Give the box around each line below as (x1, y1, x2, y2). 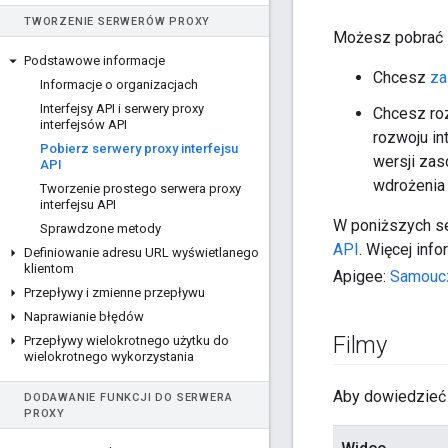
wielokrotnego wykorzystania (24, 349, 194, 364)
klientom (24, 261, 74, 276)
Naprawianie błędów (24, 309, 144, 324)
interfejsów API (40, 117, 127, 132)
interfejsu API (40, 197, 116, 212)
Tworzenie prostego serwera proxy (40, 181, 241, 196)
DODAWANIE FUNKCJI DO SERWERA (24, 391, 233, 404)
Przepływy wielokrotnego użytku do (24, 333, 229, 348)
